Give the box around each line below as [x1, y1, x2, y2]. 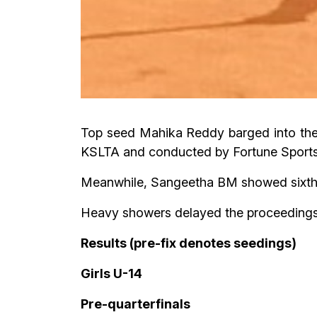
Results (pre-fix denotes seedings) [81, 236, 296, 251]
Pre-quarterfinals [81, 296, 190, 312]
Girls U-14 [81, 266, 142, 282]
